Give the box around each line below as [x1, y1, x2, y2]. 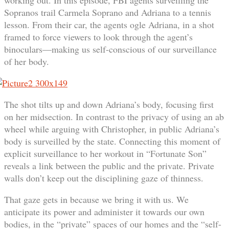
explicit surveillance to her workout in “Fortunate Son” [4, 147, 207, 159]
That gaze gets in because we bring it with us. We [4, 193, 189, 205]
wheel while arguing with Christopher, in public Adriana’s [4, 122, 219, 135]
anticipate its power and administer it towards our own [4, 205, 204, 218]
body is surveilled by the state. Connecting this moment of [4, 134, 220, 147]
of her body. [4, 55, 49, 67]
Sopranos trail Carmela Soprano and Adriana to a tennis [4, 6, 211, 18]
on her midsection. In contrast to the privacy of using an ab [4, 110, 224, 123]
